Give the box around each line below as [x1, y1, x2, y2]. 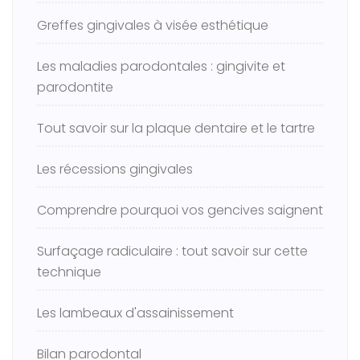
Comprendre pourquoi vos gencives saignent [37, 201, 323, 219]
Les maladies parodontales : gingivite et [37, 57, 285, 76]
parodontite [37, 78, 113, 96]
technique [37, 263, 101, 281]
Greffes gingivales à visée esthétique [37, 16, 268, 35]
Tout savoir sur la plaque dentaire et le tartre [37, 119, 315, 137]
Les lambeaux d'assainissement [37, 304, 234, 322]
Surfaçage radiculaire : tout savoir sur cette [37, 242, 308, 260]
